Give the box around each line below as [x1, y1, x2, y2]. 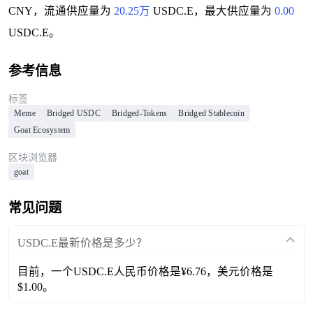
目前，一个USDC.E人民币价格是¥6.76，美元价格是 [17, 265, 273, 277]
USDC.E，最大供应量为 [150, 5, 275, 17]
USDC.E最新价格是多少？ [17, 237, 147, 249]
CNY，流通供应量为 [8, 5, 114, 17]
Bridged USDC [46, 108, 101, 119]
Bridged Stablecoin [178, 108, 245, 119]
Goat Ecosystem [13, 125, 71, 136]
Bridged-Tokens [111, 108, 168, 119]
